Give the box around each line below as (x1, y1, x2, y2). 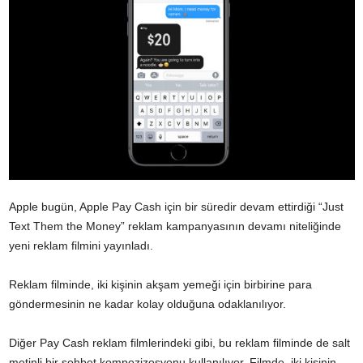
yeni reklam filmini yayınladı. (9, 238, 153, 252)
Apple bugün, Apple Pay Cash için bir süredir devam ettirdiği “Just (9, 199, 344, 213)
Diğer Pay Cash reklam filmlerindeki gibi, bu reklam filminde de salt (9, 335, 350, 349)
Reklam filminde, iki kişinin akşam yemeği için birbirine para (9, 277, 312, 291)
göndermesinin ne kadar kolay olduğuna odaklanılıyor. (9, 297, 286, 310)
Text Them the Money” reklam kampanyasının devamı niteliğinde (9, 219, 341, 233)
